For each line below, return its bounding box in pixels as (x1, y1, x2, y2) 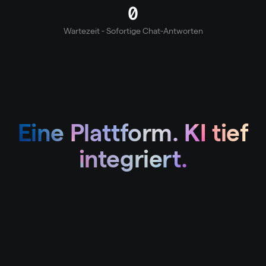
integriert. (78, 146, 188, 172)
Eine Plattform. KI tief (17, 120, 249, 146)
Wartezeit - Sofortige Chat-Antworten (63, 26, 203, 36)
